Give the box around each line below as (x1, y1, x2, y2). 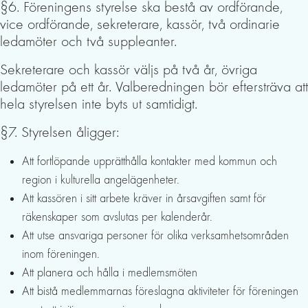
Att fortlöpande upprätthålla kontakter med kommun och (22, 154, 277, 168)
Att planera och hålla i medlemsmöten (22, 265, 197, 280)
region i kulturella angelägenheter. (22, 173, 179, 187)
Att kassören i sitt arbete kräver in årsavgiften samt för (22, 191, 266, 206)
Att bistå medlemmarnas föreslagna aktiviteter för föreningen (22, 284, 298, 298)
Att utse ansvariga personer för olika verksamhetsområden (22, 228, 289, 243)
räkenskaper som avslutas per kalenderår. (22, 210, 212, 224)
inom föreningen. (22, 247, 100, 261)
